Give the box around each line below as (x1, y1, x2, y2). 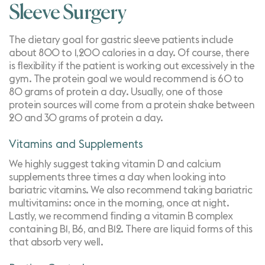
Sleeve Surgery (9, 3, 126, 24)
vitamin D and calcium (121, 159, 221, 169)
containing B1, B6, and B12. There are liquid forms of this (9, 224, 252, 234)
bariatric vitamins (9, 185, 86, 195)
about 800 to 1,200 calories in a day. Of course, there (9, 48, 249, 58)
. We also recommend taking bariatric (86, 185, 252, 195)
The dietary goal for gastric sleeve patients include (9, 35, 233, 45)
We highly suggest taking (9, 159, 122, 169)
